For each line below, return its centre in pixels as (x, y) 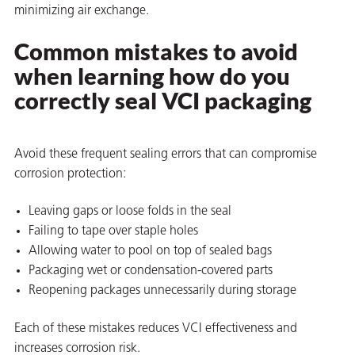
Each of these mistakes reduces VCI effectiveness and (156, 328)
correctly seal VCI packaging (163, 100)
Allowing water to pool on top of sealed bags (150, 252)
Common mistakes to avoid (156, 51)
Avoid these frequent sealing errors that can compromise (166, 154)
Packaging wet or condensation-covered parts (151, 271)
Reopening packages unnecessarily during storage (162, 291)
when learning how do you (152, 76)
